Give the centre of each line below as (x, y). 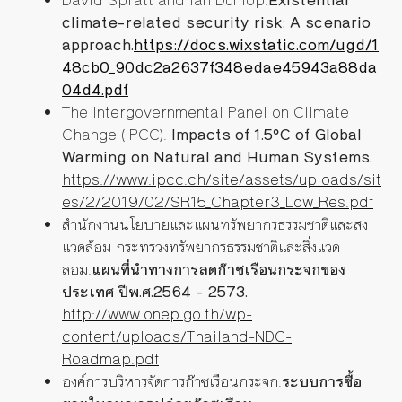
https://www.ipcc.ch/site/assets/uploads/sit (222, 180)
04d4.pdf (95, 90)
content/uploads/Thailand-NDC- (177, 337)
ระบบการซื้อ (322, 382)
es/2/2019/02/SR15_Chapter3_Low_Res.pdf (218, 202)
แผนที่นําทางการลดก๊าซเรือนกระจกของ (218, 270)
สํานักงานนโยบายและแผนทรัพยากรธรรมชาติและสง (215, 225)
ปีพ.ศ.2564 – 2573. (183, 292)
